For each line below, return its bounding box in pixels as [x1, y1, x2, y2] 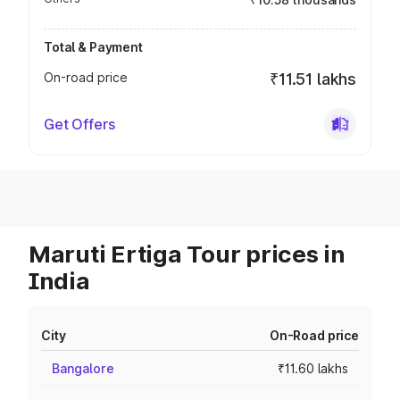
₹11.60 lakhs [278, 361, 348, 376]
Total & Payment [44, 39, 143, 54]
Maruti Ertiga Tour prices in [29, 240, 346, 268]
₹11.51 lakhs [270, 70, 356, 88]
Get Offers [44, 115, 115, 133]
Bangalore [52, 361, 114, 376]
